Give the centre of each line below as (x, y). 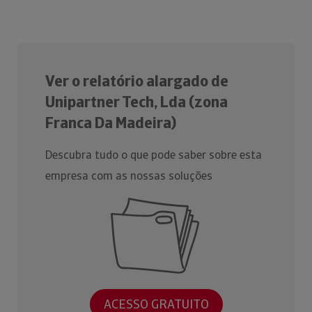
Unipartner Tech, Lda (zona (136, 102)
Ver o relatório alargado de (137, 81)
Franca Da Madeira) (111, 123)
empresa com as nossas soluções (129, 176)
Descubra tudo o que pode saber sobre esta (154, 155)
